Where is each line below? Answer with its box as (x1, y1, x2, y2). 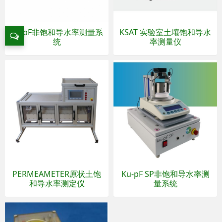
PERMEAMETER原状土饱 (12, 168, 101, 180)
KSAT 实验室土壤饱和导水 (119, 27, 211, 38)
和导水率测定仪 (29, 178, 85, 189)
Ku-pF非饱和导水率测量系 (10, 27, 103, 38)
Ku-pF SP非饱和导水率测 (121, 168, 210, 180)
